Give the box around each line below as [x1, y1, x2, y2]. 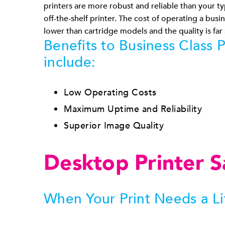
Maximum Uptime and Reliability [64, 102, 202, 116]
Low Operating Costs [64, 86, 157, 99]
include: [44, 52, 95, 72]
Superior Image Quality [64, 119, 164, 132]
